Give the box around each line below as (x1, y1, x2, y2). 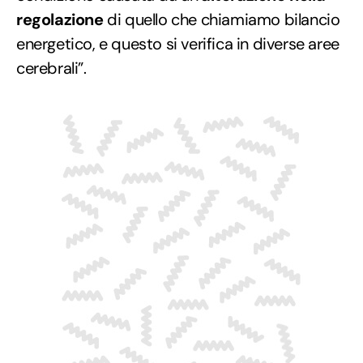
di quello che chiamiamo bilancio (103, 8, 340, 30)
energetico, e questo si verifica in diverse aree (16, 32, 340, 54)
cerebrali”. (16, 57, 87, 79)
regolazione (16, 8, 104, 30)
